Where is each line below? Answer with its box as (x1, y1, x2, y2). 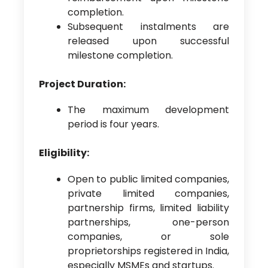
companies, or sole (67, 229, 230, 243)
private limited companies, (67, 186, 230, 200)
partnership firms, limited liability (67, 200, 230, 215)
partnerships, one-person (67, 215, 230, 229)
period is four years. (67, 117, 159, 132)
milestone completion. (67, 48, 173, 63)
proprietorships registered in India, (67, 243, 230, 258)
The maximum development (67, 103, 230, 117)
